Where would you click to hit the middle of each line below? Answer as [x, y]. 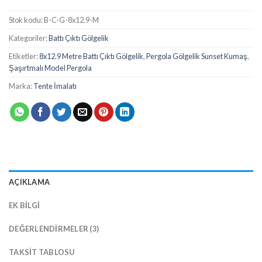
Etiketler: [24, 56]
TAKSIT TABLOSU [42, 252]
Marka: [21, 86]
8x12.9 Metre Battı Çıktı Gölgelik [91, 56]
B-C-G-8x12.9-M [71, 20]
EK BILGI [25, 206]
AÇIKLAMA [30, 182]
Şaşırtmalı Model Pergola [50, 68]
